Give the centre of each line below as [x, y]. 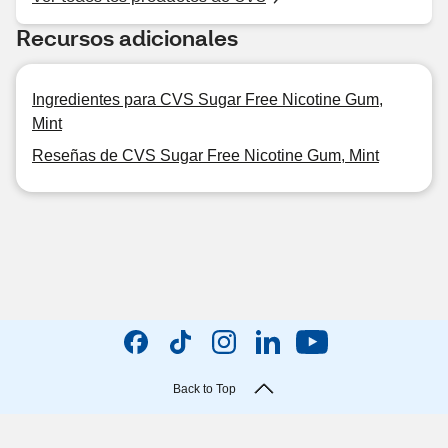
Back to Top [204, 389]
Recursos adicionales [127, 37]
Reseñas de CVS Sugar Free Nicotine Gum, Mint [205, 155]
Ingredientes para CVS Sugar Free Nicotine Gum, [207, 99]
